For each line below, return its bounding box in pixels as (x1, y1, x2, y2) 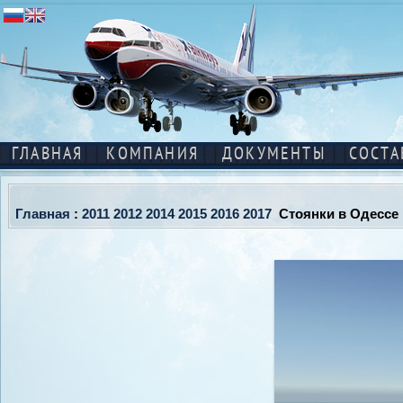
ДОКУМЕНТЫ (222, 147, 326, 163)
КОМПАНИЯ (106, 147, 200, 163)
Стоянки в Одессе (272, 206, 399, 221)
